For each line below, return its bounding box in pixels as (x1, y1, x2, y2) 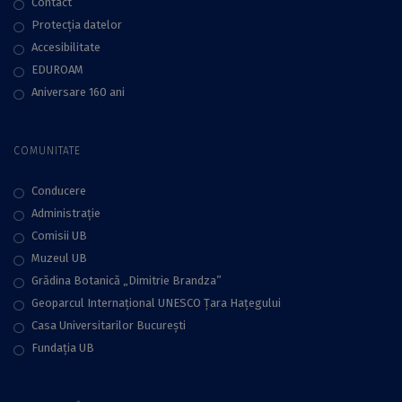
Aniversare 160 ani (31, 85, 125, 100)
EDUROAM (31, 63, 83, 77)
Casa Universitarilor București (31, 319, 186, 333)
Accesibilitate (31, 40, 100, 55)
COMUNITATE (13, 144, 81, 158)
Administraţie (31, 206, 100, 221)
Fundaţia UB (31, 341, 94, 355)
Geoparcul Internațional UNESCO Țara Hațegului (31, 296, 281, 310)
